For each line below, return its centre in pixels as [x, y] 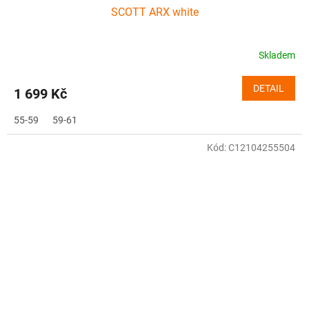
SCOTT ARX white [154, 12]
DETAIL [269, 88]
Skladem [277, 56]
